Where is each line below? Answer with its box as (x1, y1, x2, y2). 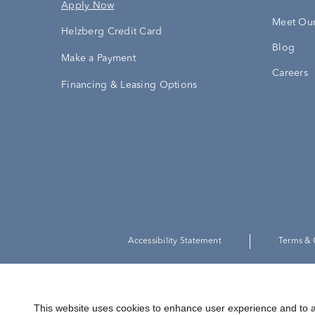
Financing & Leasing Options (61, 79, 198, 90)
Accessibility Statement (128, 236, 221, 245)
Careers (272, 67, 308, 78)
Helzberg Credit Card (61, 26, 162, 37)
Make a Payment (61, 53, 136, 63)
